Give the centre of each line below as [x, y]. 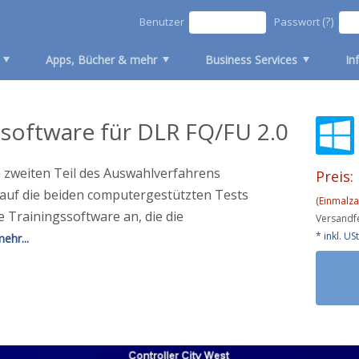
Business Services [252, 60]
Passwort [298, 22]
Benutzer [161, 22]
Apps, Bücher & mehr [102, 60]
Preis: [335, 176]
